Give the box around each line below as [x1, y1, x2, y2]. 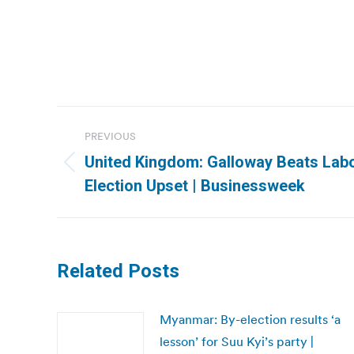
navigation [56, 141, 184, 173]
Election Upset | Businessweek [85, 176, 305, 195]
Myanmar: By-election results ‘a [160, 311, 341, 327]
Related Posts [57, 260, 179, 282]
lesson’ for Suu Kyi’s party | [160, 333, 314, 349]
